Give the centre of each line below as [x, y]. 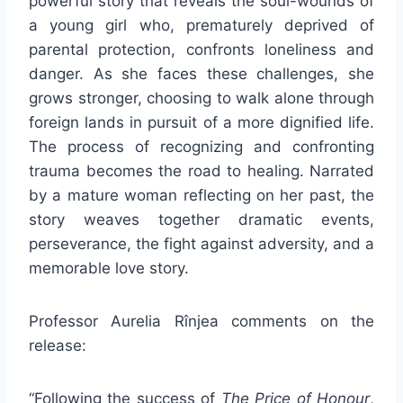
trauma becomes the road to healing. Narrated [201, 171]
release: [58, 346]
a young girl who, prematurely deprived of [201, 26]
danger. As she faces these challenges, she [201, 74]
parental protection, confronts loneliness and [201, 50]
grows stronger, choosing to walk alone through [201, 99]
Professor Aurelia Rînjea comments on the [201, 322]
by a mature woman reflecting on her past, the [201, 196]
